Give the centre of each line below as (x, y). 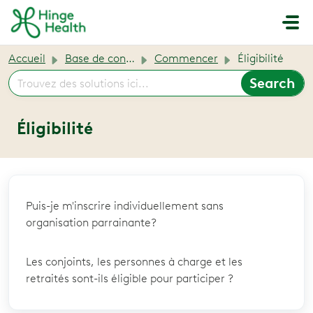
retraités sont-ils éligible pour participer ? (130, 278)
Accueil (27, 58)
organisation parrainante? (91, 223)
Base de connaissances (95, 58)
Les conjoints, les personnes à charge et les (134, 262)
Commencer (186, 58)
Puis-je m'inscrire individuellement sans (125, 206)
